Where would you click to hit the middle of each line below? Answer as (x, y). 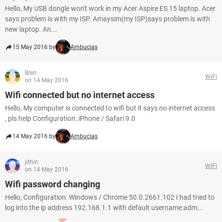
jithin (31, 162)
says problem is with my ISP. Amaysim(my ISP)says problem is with (108, 19)
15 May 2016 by (34, 47)
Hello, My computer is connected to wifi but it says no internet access (110, 108)
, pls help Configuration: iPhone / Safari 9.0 (70, 118)
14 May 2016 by (34, 136)
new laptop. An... (31, 29)
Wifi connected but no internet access (80, 95)
